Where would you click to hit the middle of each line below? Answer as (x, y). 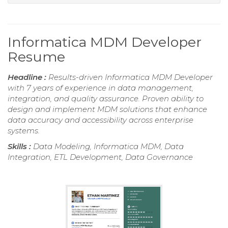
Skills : (20, 146)
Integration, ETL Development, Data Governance (100, 157)
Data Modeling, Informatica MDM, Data (108, 146)
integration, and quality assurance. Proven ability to (106, 98)
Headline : (28, 77)
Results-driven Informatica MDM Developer (131, 77)
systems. (24, 130)
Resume (36, 56)
